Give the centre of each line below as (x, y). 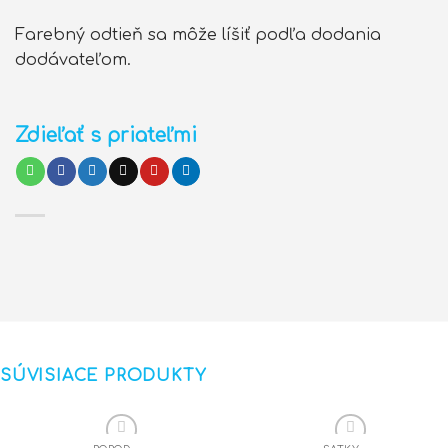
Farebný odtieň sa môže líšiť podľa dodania (198, 34)
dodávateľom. (73, 59)
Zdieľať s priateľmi (106, 135)
